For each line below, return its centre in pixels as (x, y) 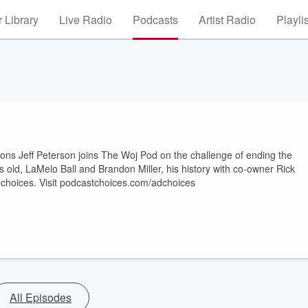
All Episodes (41, 297)
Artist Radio (227, 20)
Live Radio (86, 20)
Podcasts (155, 20)
